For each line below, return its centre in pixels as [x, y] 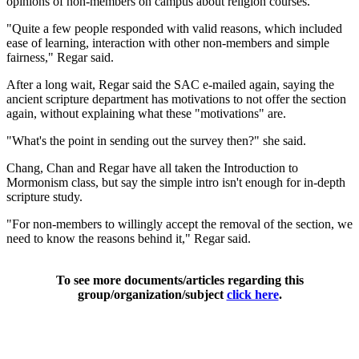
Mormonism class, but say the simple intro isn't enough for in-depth [176, 182]
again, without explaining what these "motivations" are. [146, 113]
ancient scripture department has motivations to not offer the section [176, 99]
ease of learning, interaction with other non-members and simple [168, 42]
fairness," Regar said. [60, 57]
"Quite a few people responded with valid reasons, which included [174, 28]
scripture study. [44, 196]
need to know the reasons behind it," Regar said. [129, 238]
